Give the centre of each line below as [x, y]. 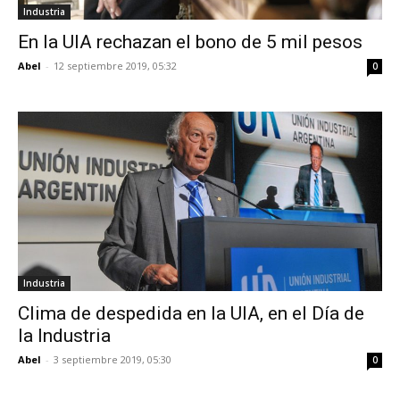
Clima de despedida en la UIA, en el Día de [191, 314]
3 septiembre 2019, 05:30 [112, 360]
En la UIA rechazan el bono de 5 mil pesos [190, 42]
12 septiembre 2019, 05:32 [115, 65]
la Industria [64, 336]
